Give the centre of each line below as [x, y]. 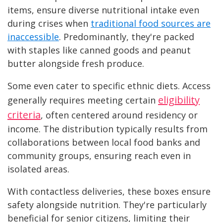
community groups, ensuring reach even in [99, 156]
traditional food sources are [151, 24]
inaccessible [33, 37]
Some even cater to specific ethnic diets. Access [109, 86]
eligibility [179, 100]
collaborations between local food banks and [104, 142]
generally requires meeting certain [83, 100]
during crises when [49, 24]
